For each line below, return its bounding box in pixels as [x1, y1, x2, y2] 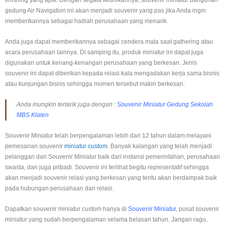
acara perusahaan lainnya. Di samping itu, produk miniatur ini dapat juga [5, 49, 203, 56]
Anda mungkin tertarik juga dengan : [17, 101, 117, 108]
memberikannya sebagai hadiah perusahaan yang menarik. [5, 18, 168, 25]
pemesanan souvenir [5, 143, 64, 150]
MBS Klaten [17, 111, 49, 119]
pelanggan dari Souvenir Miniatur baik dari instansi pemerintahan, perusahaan [5, 153, 220, 161]
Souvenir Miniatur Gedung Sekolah [117, 101, 213, 108]
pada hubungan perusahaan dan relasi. [5, 185, 114, 192]
